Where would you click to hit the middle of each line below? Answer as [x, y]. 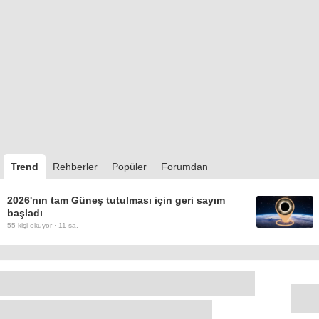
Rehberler [75, 167]
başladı [25, 213]
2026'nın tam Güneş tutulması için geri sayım [116, 200]
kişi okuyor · [37, 226]
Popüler [129, 167]
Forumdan [184, 167]
